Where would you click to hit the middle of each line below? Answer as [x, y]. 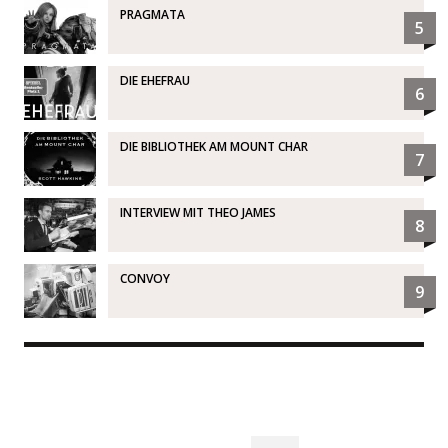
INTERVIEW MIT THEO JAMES [197, 212]
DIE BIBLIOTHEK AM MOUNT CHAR [213, 146]
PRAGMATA [152, 14]
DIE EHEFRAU [154, 80]
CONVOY [144, 278]
